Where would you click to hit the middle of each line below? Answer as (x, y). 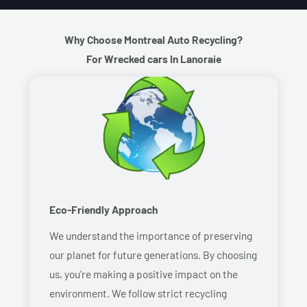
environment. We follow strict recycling (138, 293)
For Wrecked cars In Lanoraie (153, 58)
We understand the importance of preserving (151, 235)
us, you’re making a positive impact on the (144, 273)
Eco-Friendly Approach (103, 209)
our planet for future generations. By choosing (153, 254)
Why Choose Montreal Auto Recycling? (153, 39)
